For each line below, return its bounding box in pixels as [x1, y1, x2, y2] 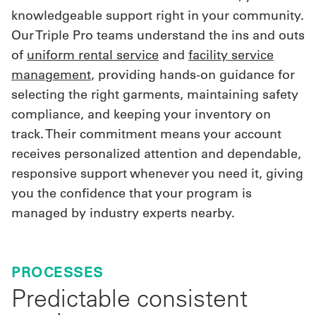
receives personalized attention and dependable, [11, 145, 301, 162]
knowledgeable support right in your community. [11, 6, 304, 23]
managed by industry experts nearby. [11, 204, 235, 221]
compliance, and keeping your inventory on [11, 105, 271, 122]
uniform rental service [27, 46, 159, 63]
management [11, 66, 91, 83]
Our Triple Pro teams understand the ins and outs [11, 26, 305, 43]
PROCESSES [11, 262, 104, 281]
